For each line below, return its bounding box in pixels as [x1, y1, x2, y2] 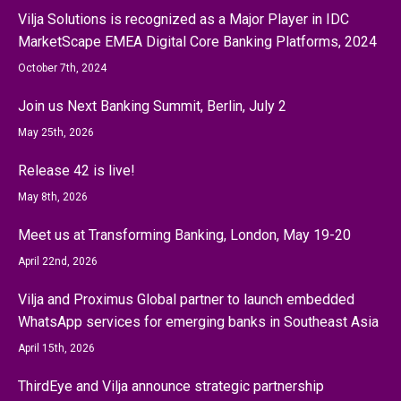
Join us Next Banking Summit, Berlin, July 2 [18, 98, 286, 115]
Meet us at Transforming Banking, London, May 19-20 [18, 226, 351, 243]
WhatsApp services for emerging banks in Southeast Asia [18, 313, 379, 330]
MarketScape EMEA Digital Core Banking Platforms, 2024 [18, 33, 377, 50]
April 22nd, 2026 [18, 255, 98, 268]
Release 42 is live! [18, 162, 135, 179]
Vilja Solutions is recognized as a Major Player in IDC [18, 11, 349, 28]
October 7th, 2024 [18, 62, 107, 74]
